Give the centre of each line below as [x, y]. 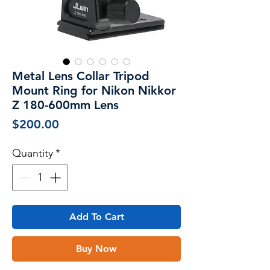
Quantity [33, 153]
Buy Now [96, 248]
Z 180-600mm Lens [65, 105]
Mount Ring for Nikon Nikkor [94, 90]
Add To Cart [96, 216]
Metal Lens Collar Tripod [81, 76]
